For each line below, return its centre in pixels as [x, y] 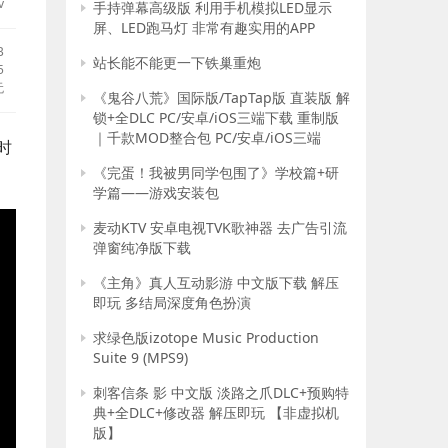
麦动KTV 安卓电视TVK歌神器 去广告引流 [220, 227]
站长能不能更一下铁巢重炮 [177, 62]
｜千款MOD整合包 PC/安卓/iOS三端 [207, 137]
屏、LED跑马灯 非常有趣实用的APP [204, 27]
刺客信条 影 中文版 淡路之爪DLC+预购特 [221, 392]
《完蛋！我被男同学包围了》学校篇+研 [216, 172]
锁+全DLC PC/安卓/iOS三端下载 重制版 [216, 117]
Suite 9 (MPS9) [140, 357]
